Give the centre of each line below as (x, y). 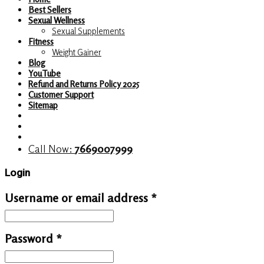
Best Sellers (50, 10)
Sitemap (43, 105)
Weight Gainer (77, 52)
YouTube (44, 73)
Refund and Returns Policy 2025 (84, 84)
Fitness (41, 42)
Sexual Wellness (57, 20)
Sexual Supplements (88, 31)
